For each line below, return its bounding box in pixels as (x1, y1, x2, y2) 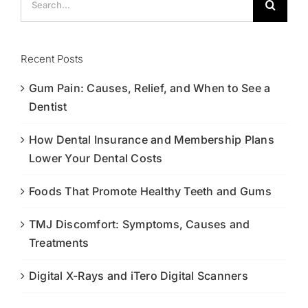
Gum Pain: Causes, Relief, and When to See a (29, 80, 271, 95)
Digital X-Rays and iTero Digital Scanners (29, 268, 248, 283)
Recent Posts (21, 52, 83, 65)
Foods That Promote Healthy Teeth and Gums (29, 184, 272, 198)
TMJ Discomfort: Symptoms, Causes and (29, 217, 250, 231)
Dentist (29, 99, 67, 113)
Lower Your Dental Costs (29, 151, 163, 165)
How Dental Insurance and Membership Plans (29, 132, 274, 146)
